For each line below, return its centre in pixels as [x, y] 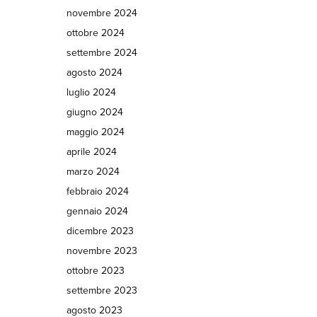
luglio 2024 [91, 92]
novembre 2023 [102, 251]
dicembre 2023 [100, 231]
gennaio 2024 [97, 211]
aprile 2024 [91, 152]
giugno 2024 [94, 112]
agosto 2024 [94, 73]
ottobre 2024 [95, 33]
